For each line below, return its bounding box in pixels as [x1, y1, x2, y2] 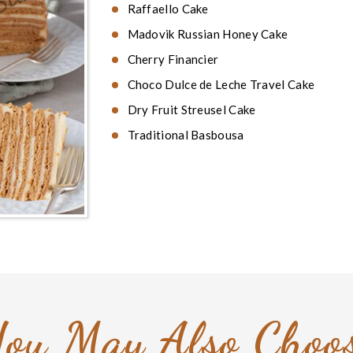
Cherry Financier [127, 52, 219, 66]
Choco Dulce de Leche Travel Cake [127, 77, 315, 91]
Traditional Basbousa [127, 128, 247, 142]
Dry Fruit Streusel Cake [127, 102, 256, 117]
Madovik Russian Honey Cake [127, 27, 288, 41]
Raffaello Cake [127, 2, 209, 16]
